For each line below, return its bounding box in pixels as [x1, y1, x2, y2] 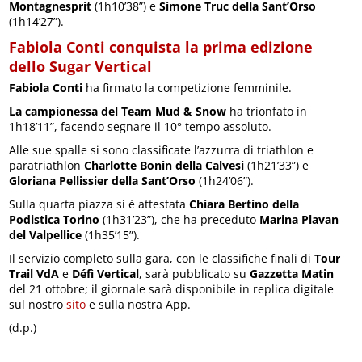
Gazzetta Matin [250, 266, 335, 282]
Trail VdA [9, 266, 60, 282]
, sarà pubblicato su [139, 266, 250, 282]
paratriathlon [9, 158, 85, 174]
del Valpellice [9, 227, 82, 243]
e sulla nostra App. [86, 297, 192, 313]
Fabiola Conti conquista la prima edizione [9, 37, 314, 57]
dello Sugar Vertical [9, 57, 153, 77]
